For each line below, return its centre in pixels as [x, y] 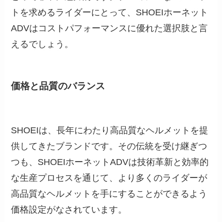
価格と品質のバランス [58, 86]
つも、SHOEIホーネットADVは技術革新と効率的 [110, 162]
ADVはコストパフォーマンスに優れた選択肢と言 [110, 28]
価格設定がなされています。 [69, 210]
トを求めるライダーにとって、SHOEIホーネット [110, 12]
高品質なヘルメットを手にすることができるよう [109, 194]
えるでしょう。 [42, 44]
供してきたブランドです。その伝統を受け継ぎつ [109, 146]
